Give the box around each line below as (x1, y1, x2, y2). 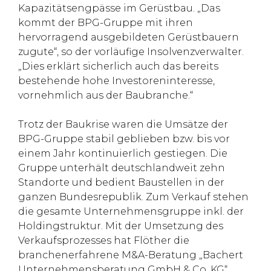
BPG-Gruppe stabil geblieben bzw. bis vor (18, 133, 230, 145)
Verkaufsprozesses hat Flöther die (18, 235, 189, 246)
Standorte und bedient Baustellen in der (18, 177, 224, 188)
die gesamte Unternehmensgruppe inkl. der (18, 206, 244, 217)
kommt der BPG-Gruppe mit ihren (18, 17, 193, 28)
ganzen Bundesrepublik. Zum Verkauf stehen (18, 191, 249, 203)
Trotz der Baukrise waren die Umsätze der (18, 119, 228, 130)
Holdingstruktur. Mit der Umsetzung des (18, 220, 223, 232)
